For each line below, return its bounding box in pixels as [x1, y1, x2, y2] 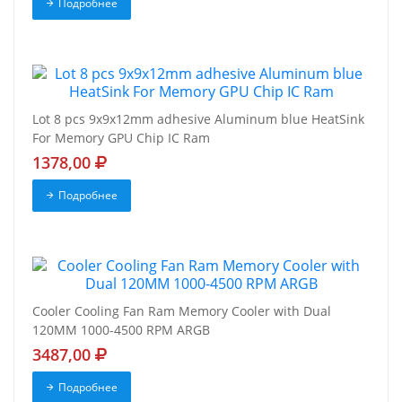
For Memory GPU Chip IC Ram [32, 129, 210, 147]
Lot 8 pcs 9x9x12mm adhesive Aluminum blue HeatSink [32, 110, 364, 128]
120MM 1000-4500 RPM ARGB [32, 321, 210, 339]
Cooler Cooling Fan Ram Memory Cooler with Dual [32, 302, 331, 320]
